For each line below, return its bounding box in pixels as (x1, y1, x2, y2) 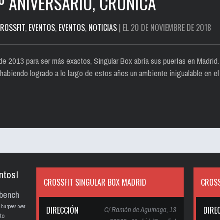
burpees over (1, 203, 25, 210)
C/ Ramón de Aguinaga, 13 (104, 204, 176, 215)
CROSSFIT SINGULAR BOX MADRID (44, 176, 146, 188)
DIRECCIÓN (46, 204, 79, 216)
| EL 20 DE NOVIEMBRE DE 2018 (117, 22, 211, 33)
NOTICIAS (88, 22, 117, 33)
